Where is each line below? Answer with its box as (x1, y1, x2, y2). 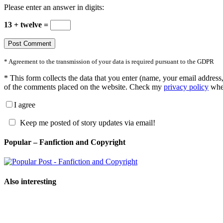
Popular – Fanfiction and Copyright (4, 138, 125, 147)
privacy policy (164, 82, 209, 91)
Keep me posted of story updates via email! (20, 118, 155, 127)
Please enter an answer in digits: (4, 2, 104, 11)
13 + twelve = (4, 20, 50, 29)
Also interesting (4, 177, 56, 186)
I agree (14, 100, 35, 109)
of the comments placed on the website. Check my (4, 82, 164, 91)
